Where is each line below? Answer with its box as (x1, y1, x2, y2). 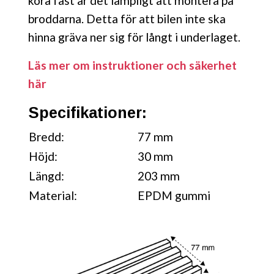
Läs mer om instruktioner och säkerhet (28, 57, 237, 72)
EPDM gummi (138, 188, 210, 202)
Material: (29, 188, 77, 202)
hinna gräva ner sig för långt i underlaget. (28, 29, 240, 44)
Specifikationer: (28, 103, 147, 121)
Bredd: (29, 129, 64, 144)
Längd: (29, 168, 64, 183)
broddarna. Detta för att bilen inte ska (28, 11, 226, 26)
